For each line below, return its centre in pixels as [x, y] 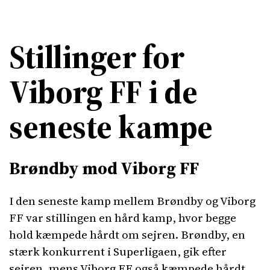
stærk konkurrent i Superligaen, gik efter [118, 251]
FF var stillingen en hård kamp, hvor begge [123, 218]
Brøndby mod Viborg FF [104, 168]
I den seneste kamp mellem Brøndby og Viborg [132, 201]
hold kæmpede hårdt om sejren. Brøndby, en [127, 234]
